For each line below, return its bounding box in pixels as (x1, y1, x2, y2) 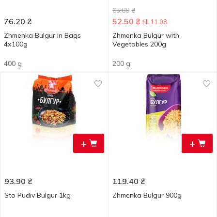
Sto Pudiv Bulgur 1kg (4, 191, 71, 200)
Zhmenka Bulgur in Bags (4, 31, 81, 40)
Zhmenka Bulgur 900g (112, 191, 182, 200)
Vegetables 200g (112, 40, 166, 48)
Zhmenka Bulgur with (112, 31, 179, 40)
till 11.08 (142, 18, 167, 26)
